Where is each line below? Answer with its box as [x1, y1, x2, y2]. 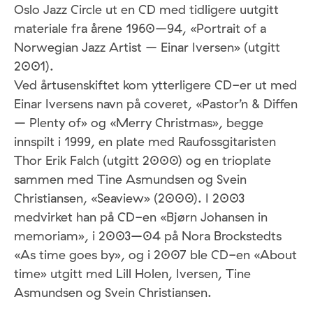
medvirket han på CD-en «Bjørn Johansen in [14, 209, 268, 226]
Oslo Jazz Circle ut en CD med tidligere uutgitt [14, 1, 279, 18]
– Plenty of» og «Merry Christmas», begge [14, 115, 263, 131]
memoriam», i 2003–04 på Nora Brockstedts [14, 228, 282, 245]
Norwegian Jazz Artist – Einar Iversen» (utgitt [14, 39, 280, 56]
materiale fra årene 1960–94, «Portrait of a [14, 20, 266, 37]
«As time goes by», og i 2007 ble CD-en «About [14, 247, 297, 263]
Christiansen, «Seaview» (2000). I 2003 [14, 190, 245, 207]
